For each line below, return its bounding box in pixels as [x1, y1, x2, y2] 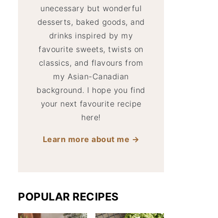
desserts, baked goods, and [37, 17, 145, 27]
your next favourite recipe [40, 99, 142, 109]
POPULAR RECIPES [18, 190, 119, 203]
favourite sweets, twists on [38, 44, 144, 54]
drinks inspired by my [49, 31, 133, 40]
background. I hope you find [36, 85, 145, 95]
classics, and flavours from [38, 58, 144, 68]
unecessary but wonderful [40, 3, 142, 13]
